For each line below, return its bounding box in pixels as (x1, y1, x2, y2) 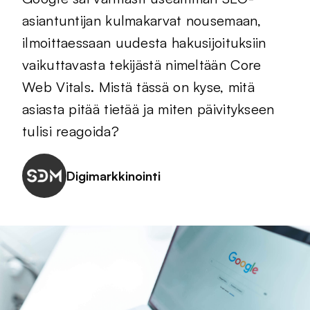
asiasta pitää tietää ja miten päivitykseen (22, 100, 275, 118)
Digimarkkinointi (66, 167, 161, 183)
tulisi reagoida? (22, 122, 119, 140)
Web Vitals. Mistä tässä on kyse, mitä (22, 78, 255, 95)
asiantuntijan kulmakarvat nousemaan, (22, 12, 262, 29)
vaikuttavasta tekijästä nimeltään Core (22, 56, 262, 73)
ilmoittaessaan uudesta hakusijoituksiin (22, 34, 266, 51)
